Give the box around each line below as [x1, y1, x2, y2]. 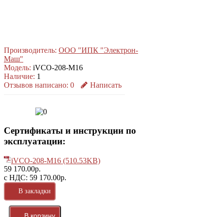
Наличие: [4, 72, 35, 81]
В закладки [18, 187, 51, 195]
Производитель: [4, 46, 57, 55]
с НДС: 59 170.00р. [4, 173, 66, 182]
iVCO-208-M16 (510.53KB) [11, 156, 100, 165]
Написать [90, 81, 122, 90]
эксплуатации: [4, 136, 65, 146]
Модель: [4, 63, 31, 72]
